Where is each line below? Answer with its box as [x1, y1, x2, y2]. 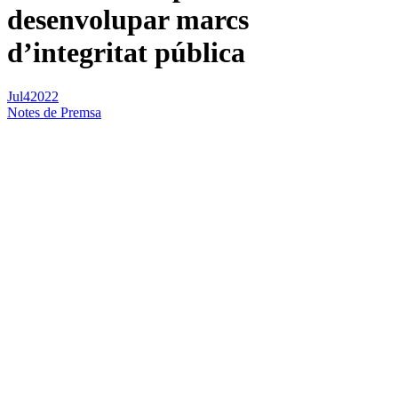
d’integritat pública [7, 36, 245, 69]
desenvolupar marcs [7, 4, 249, 36]
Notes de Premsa [7, 104, 101, 120]
